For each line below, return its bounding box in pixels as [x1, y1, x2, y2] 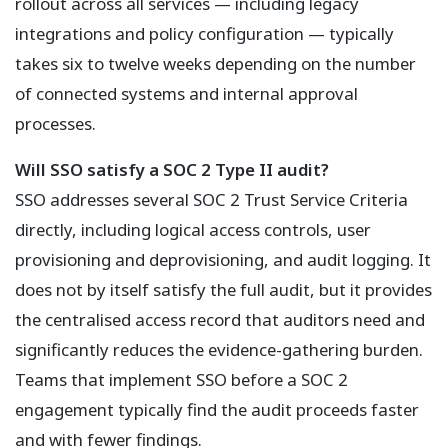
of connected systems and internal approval [15, 82, 358, 106]
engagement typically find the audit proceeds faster [15, 398, 419, 422]
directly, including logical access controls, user [15, 218, 371, 242]
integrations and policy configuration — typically [15, 22, 394, 46]
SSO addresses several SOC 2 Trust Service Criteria [15, 188, 408, 212]
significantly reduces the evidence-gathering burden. [15, 338, 423, 362]
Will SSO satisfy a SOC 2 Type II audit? [15, 158, 329, 182]
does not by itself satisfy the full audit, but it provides [15, 278, 432, 302]
